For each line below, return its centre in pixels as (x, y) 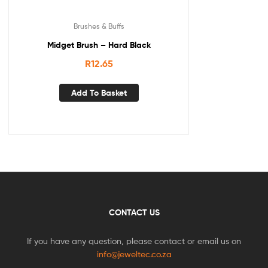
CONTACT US (134, 212)
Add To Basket (99, 92)
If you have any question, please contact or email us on (134, 240)
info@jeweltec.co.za (134, 254)
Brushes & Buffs (99, 26)
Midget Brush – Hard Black (99, 45)
